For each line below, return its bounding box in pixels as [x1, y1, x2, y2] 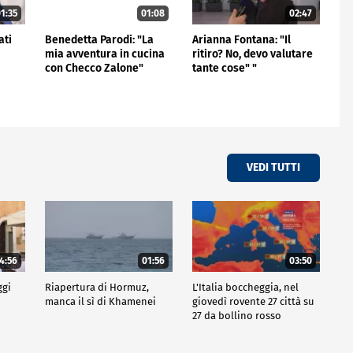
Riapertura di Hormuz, [44, 281, 149, 293]
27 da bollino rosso [191, 309, 281, 321]
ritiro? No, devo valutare [191, 46, 313, 61]
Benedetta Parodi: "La [44, 32, 154, 46]
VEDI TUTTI [247, 160, 300, 174]
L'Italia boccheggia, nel [191, 281, 299, 293]
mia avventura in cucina [44, 46, 165, 61]
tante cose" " [191, 61, 257, 75]
